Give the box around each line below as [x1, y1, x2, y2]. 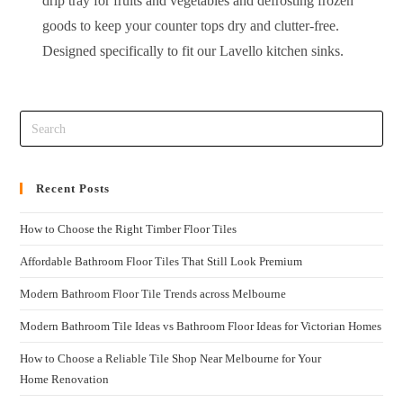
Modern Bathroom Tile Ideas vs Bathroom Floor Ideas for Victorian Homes [20, 319, 382, 334]
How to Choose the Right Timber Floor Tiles [20, 222, 237, 237]
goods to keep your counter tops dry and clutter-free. [42, 17, 340, 33]
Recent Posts [36, 182, 111, 196]
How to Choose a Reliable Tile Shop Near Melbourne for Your [20, 352, 322, 366]
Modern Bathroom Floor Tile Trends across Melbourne [20, 287, 287, 301]
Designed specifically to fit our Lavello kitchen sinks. [42, 42, 345, 58]
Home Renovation [20, 372, 110, 387]
